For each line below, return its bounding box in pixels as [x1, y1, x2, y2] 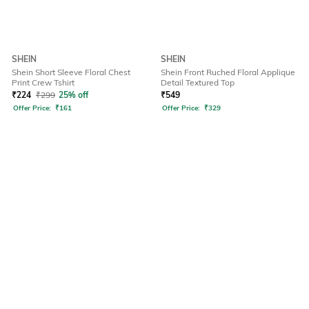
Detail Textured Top [161, 77, 235, 88]
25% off [59, 90, 88, 101]
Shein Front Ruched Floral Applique [161, 67, 295, 78]
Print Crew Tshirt [12, 77, 74, 88]
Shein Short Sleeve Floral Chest [12, 67, 130, 78]
